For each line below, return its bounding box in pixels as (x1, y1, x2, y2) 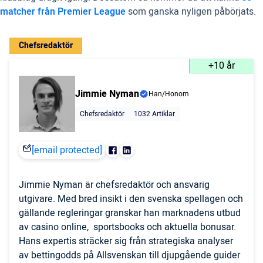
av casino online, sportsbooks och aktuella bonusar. (19, 220, 236, 234)
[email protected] (32, 143, 102, 157)
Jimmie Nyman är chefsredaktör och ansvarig (19, 178, 210, 192)
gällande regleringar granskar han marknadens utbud (19, 206, 241, 220)
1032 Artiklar (134, 109, 175, 119)
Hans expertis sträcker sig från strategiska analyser (19, 234, 233, 248)
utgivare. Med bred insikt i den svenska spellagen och (19, 192, 243, 206)
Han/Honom (149, 89, 189, 99)
